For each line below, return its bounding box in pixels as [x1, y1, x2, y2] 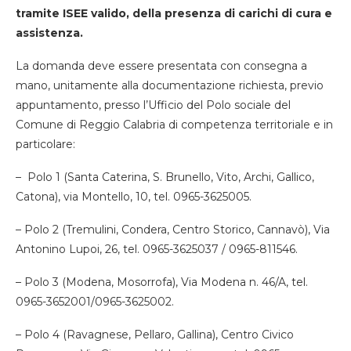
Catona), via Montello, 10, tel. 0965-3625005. [16, 189, 251, 204]
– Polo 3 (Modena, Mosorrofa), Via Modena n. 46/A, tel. [16, 274, 308, 289]
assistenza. [16, 25, 83, 40]
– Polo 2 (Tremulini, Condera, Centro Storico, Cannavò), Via [16, 222, 330, 237]
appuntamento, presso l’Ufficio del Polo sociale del [16, 97, 291, 112]
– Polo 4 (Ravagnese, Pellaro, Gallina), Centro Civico [16, 327, 294, 342]
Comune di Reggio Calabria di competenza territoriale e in [16, 117, 333, 132]
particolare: [16, 136, 75, 151]
